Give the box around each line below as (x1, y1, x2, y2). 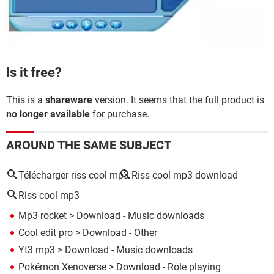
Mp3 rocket (18, 209, 67, 221)
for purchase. (90, 108, 149, 120)
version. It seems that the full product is (92, 94, 264, 106)
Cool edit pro (18, 226, 73, 239)
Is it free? (6, 64, 62, 80)
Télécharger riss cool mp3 (18, 169, 129, 181)
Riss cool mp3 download (131, 169, 238, 181)
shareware (45, 94, 92, 106)
